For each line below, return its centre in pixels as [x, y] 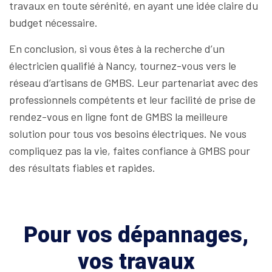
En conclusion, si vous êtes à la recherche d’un [117, 49]
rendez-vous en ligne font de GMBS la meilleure [118, 117]
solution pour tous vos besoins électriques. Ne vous [128, 134]
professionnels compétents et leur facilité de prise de [132, 100]
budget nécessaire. [53, 22]
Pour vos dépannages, [136, 235]
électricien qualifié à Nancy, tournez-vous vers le [123, 66]
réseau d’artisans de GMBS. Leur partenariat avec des [134, 83]
